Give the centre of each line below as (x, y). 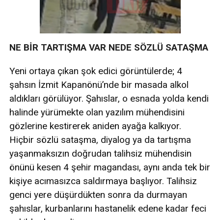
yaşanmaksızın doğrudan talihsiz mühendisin (100, 153)
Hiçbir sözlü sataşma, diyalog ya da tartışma (100, 139)
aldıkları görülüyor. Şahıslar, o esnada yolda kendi (109, 98)
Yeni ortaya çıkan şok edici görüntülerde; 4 (96, 71)
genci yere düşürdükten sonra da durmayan (98, 194)
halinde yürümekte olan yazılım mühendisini (97, 112)
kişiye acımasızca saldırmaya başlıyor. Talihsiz (103, 181)
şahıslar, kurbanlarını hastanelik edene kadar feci (108, 208)
